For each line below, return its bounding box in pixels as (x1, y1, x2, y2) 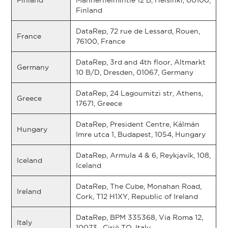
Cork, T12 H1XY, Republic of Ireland (76, 192, 198, 201)
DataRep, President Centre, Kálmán (76, 120, 200, 128)
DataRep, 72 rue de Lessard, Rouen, (76, 27, 201, 35)
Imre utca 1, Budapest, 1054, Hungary (76, 130, 206, 138)
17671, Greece (76, 99, 123, 107)
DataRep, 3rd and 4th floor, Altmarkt (76, 58, 206, 66)
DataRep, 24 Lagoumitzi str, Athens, (76, 89, 204, 97)
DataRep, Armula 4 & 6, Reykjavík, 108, (76, 151, 211, 159)
